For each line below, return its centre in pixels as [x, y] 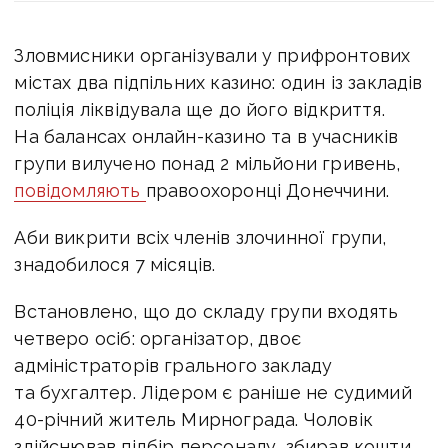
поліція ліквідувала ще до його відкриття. [199, 109]
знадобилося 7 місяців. [115, 264]
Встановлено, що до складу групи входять [206, 311]
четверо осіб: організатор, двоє [157, 338]
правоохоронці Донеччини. [267, 190]
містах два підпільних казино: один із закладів [218, 82]
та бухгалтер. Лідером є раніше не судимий [213, 392]
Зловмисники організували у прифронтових [212, 55]
